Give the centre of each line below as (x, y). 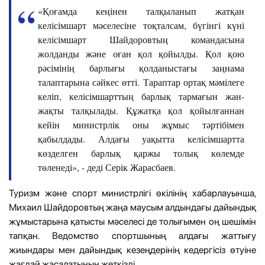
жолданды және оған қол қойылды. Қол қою (141, 53)
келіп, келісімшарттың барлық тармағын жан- (141, 96)
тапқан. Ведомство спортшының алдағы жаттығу (132, 235)
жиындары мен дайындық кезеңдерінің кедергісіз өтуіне (132, 250)
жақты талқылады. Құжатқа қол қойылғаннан (141, 110)
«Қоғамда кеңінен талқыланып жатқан (141, 11)
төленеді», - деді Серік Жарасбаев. (107, 167)
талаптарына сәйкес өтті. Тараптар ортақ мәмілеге (141, 82)
